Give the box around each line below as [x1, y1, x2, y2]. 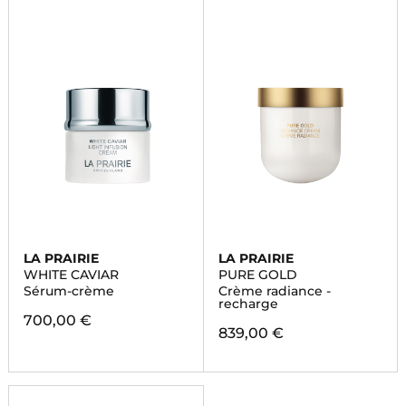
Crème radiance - [217, 283, 331, 299]
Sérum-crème [23, 283, 114, 299]
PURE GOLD [217, 266, 297, 283]
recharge [217, 295, 278, 312]
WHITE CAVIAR [23, 266, 119, 283]
